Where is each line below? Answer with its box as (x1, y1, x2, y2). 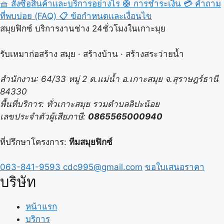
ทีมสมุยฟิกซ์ (69, 136, 112, 147)
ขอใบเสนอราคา (145, 162, 204, 172)
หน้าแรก (25, 201, 57, 212)
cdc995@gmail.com (63, 162, 142, 172)
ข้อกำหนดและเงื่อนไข (70, 11, 152, 21)
